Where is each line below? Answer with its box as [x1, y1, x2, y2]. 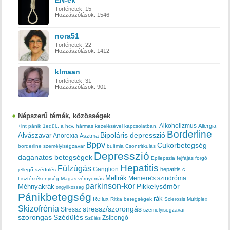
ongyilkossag [56, 185, 84, 190]
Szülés [85, 215, 101, 221]
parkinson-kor [85, 182, 136, 191]
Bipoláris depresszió [100, 131, 166, 140]
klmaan [55, 68, 81, 76]
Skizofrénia [18, 204, 60, 214]
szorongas [18, 214, 52, 222]
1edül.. [43, 123, 60, 129]
